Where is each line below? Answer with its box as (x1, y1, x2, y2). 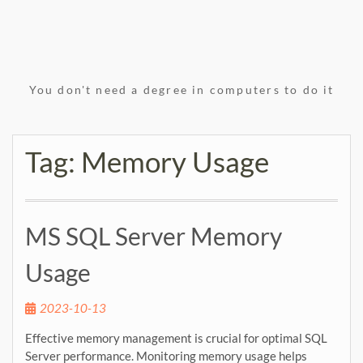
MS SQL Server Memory (25, 221, 282, 250)
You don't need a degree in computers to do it (28, 83, 335, 96)
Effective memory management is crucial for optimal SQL (25, 331, 327, 345)
